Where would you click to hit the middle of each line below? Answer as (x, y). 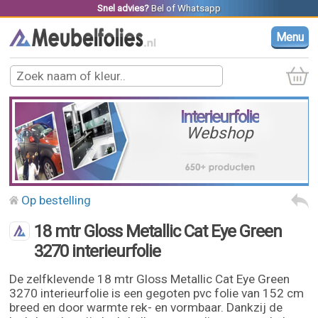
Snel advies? (123, 8)
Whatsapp (199, 8)
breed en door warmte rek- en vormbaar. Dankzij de (146, 307)
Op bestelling (56, 200)
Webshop (220, 133)
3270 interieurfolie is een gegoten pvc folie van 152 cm (157, 293)
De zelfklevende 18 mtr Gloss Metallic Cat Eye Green (150, 279)
